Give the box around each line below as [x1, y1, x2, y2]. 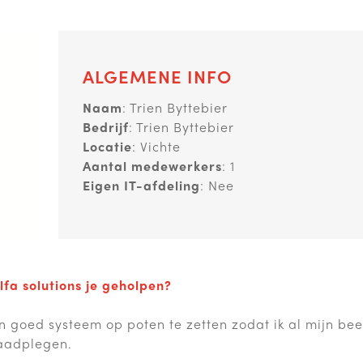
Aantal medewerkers [83, 156, 222, 175]
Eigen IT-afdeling [83, 176, 200, 194]
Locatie [83, 137, 132, 156]
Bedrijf [83, 117, 129, 136]
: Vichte [132, 137, 181, 156]
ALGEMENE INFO [83, 63, 232, 89]
